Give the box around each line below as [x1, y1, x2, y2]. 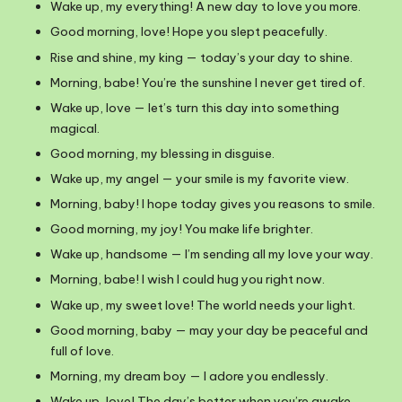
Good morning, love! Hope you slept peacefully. [50, 23, 328, 40]
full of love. [50, 342, 114, 359]
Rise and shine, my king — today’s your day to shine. [50, 48, 353, 66]
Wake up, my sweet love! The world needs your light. [50, 296, 355, 313]
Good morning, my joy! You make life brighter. [50, 221, 313, 238]
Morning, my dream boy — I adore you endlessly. [50, 367, 328, 384]
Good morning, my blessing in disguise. [50, 144, 275, 162]
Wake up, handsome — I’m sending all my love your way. [50, 246, 373, 263]
